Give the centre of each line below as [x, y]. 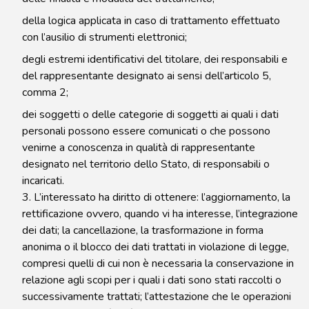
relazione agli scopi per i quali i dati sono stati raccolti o [152, 280]
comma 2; [45, 92]
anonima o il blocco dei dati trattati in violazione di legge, [156, 247]
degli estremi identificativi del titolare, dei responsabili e [155, 59]
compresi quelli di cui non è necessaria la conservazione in [158, 263]
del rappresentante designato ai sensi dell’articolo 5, [147, 76]
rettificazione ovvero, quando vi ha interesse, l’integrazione [160, 214]
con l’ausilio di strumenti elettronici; [104, 37]
